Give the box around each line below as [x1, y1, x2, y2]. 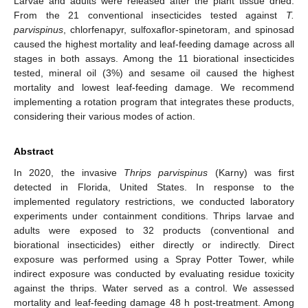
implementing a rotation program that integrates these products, [14, 96, 294, 107]
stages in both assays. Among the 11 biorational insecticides [14, 52, 294, 64]
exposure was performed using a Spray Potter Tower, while [14, 253, 294, 265]
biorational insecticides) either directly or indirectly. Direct [14, 239, 294, 250]
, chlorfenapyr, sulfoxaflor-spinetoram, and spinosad [63, 23, 294, 35]
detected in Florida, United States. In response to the [14, 181, 294, 192]
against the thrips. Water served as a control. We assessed [14, 282, 294, 294]
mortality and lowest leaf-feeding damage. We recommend [14, 81, 294, 93]
